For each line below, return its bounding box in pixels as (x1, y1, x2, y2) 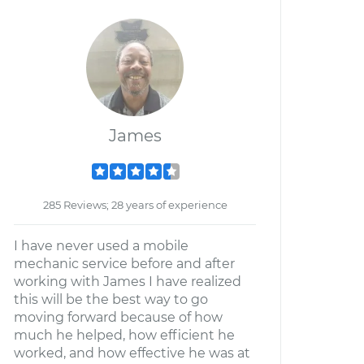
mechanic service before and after (14, 256, 235, 271)
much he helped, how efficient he (14, 327, 235, 343)
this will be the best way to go (14, 292, 208, 307)
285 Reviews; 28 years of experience (42, 198, 227, 211)
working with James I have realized (14, 274, 241, 289)
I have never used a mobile (14, 238, 188, 253)
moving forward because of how (14, 310, 223, 325)
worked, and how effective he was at (14, 345, 250, 361)
